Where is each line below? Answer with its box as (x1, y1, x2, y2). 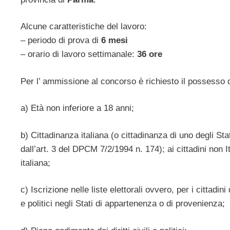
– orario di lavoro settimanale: (21, 49, 137, 60)
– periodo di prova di (21, 35, 101, 46)
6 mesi (101, 35, 128, 46)
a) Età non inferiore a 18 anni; (21, 103, 134, 113)
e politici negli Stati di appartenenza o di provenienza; (21, 199, 225, 209)
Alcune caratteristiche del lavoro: (21, 22, 147, 32)
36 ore (137, 49, 162, 60)
